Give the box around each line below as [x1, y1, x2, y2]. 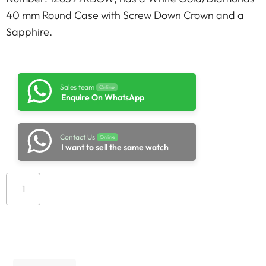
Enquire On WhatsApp [61, 91, 144, 103]
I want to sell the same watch [61, 141, 169, 153]
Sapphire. [6, 25, 52, 39]
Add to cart [111, 187, 166, 201]
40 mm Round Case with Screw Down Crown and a [6, 8, 244, 23]
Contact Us [60, 132, 95, 141]
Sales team [60, 82, 94, 91]
